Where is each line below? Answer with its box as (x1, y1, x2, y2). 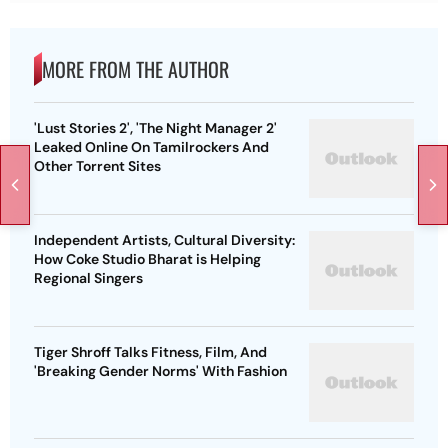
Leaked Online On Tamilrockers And (34, 138, 269, 157)
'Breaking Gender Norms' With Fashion (34, 362, 287, 381)
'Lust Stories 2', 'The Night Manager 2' (34, 119, 277, 138)
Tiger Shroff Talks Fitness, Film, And (34, 343, 267, 362)
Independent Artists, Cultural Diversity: (34, 231, 295, 250)
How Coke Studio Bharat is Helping (34, 250, 261, 269)
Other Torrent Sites (34, 157, 161, 176)
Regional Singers (34, 269, 143, 288)
